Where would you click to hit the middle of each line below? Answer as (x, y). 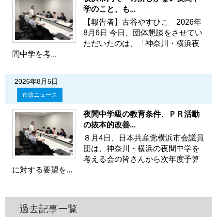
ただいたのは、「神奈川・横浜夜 (141, 43)
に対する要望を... (42, 170)
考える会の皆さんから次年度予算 (141, 159)
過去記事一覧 (48, 209)
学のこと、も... (109, 9)
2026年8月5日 (36, 81)
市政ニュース (40, 95)
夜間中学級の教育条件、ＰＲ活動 (141, 114)
